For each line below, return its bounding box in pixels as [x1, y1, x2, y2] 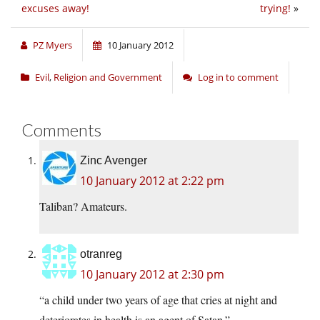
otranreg [80, 248, 122, 261]
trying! [260, 1, 291, 16]
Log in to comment [198, 71, 279, 84]
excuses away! [21, 1, 89, 16]
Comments [21, 119, 101, 141]
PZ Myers [33, 39, 72, 52]
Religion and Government [54, 71, 162, 84]
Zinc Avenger [80, 154, 147, 167]
